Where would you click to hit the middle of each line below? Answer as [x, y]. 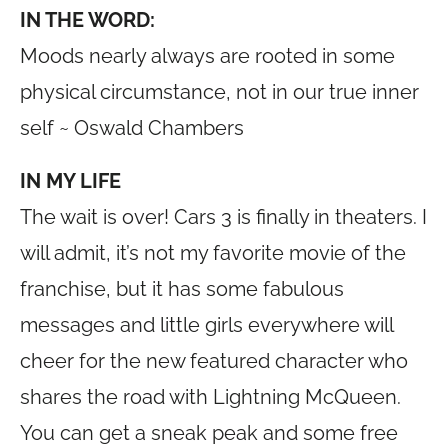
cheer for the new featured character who [214, 361]
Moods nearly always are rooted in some [207, 56]
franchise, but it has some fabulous [182, 289]
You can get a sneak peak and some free [209, 433]
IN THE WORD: [87, 20]
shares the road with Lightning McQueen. [210, 397]
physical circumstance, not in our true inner [219, 92]
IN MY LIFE [70, 181]
